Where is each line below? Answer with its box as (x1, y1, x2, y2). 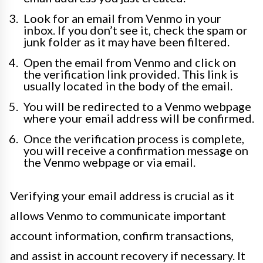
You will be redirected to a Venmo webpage (23, 99, 251, 113)
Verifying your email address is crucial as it (10, 188, 234, 203)
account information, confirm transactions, (10, 228, 234, 242)
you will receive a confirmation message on (23, 143, 248, 157)
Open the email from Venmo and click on (23, 55, 236, 69)
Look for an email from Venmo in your (23, 11, 221, 25)
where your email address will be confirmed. (23, 111, 254, 125)
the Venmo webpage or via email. (23, 155, 195, 169)
